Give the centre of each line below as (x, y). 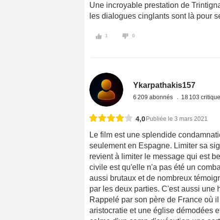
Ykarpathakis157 (165, 85)
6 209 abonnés (154, 97)
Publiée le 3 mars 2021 (177, 119)
